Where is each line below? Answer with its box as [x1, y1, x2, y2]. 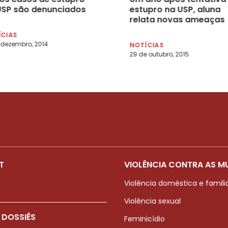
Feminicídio [124, 213, 165, 224]
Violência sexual [124, 195, 181, 206]
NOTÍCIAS [129, 40, 164, 49]
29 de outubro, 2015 [129, 49, 189, 59]
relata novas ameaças [129, 13, 224, 25]
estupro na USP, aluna [129, 3, 220, 15]
